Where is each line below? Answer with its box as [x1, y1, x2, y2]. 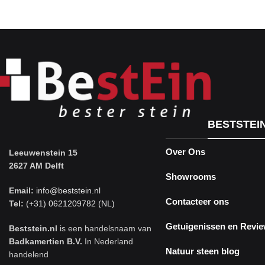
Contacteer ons [166, 196, 230, 206]
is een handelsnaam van [57, 224, 151, 234]
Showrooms [166, 171, 216, 182]
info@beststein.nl [34, 186, 101, 196]
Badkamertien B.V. [9, 237, 82, 247]
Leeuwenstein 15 [9, 148, 77, 158]
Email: [9, 186, 34, 196]
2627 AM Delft [9, 161, 64, 171]
